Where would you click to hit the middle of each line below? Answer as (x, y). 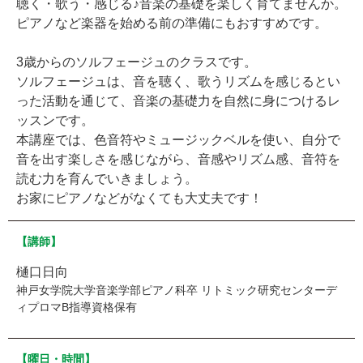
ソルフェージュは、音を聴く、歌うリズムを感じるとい (178, 81)
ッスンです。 (55, 120)
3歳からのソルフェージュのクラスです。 (137, 62)
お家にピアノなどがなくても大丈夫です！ (139, 198)
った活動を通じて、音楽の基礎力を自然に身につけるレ (178, 100)
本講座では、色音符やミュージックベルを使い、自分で (178, 139)
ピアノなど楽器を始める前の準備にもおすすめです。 (172, 23)
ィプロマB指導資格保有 (77, 307)
